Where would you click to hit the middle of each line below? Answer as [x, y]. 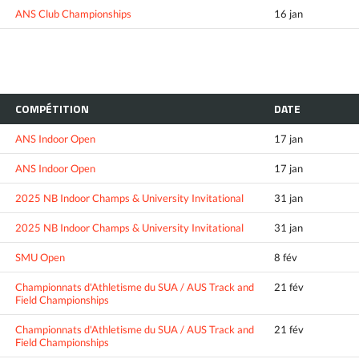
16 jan [288, 13]
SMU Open [40, 257]
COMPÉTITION [52, 108]
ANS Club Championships [73, 13]
